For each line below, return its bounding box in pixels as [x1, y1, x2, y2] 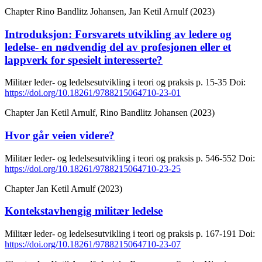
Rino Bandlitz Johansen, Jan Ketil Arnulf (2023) [36, 6, 215, 16]
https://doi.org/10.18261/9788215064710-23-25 [5, 163, 181, 174]
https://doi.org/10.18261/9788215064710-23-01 [5, 88, 181, 98]
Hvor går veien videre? [5, 129, 115, 142]
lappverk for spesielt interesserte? [5, 53, 163, 66]
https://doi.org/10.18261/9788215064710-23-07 [5, 239, 181, 250]
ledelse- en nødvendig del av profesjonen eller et [5, 40, 231, 53]
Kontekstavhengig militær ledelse [5, 205, 163, 218]
